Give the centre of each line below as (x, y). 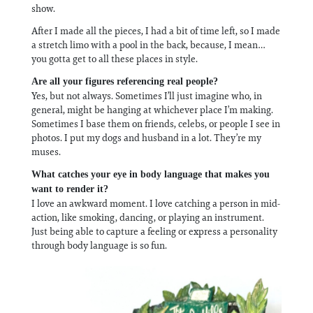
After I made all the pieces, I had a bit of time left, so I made (156, 30)
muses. (47, 151)
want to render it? (71, 189)
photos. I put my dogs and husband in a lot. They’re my (146, 137)
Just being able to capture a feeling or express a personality (154, 231)
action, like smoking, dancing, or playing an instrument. (148, 217)
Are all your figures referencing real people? (125, 81)
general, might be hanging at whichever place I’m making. (152, 109)
